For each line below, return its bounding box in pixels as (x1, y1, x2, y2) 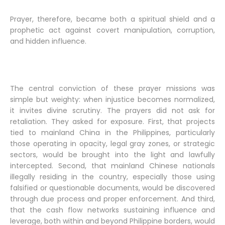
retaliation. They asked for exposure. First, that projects (10, 117, 215, 127)
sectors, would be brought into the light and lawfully (10, 150, 215, 160)
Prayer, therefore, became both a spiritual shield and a (10, 14, 215, 24)
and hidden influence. (10, 36, 86, 46)
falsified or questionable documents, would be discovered (10, 183, 215, 193)
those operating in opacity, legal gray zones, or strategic (10, 139, 215, 149)
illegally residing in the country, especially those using (10, 172, 215, 182)
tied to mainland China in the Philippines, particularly (10, 128, 215, 138)
